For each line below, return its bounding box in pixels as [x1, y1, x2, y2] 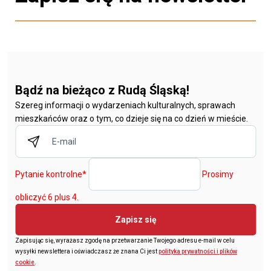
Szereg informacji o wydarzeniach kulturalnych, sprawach [15, 100, 235, 110]
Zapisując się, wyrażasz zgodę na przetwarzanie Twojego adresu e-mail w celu [15, 237, 235, 244]
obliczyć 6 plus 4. [15, 192, 79, 202]
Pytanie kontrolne [15, 169, 82, 179]
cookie [15, 258, 34, 266]
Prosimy [202, 169, 233, 179]
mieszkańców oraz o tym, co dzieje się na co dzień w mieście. [15, 113, 248, 123]
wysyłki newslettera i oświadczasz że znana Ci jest [15, 247, 158, 255]
